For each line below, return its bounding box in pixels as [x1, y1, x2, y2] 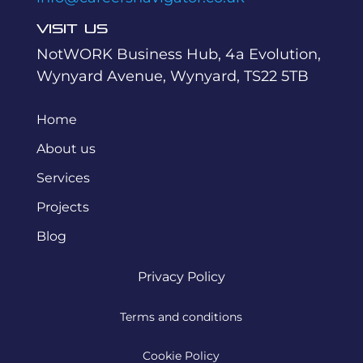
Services [36, 170, 90, 186]
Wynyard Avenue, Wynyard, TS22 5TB [36, 67, 309, 86]
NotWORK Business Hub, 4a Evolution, [36, 45, 321, 64]
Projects [36, 199, 89, 216]
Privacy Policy [137, 269, 225, 285]
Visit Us [36, 22, 108, 37]
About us [36, 141, 96, 157]
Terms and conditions [120, 310, 243, 325]
